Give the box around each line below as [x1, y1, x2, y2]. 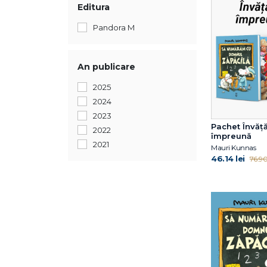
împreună [211, 131, 252, 141]
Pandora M [93, 23, 135, 32]
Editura [77, 2, 110, 13]
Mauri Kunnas [211, 142, 256, 152]
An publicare [77, 61, 135, 72]
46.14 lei [211, 153, 245, 163]
